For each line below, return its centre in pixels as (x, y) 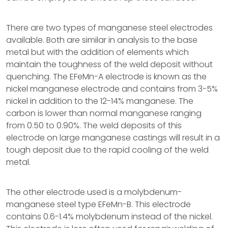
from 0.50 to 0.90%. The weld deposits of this (94, 125)
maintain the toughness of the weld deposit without (109, 64)
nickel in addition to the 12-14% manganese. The (100, 101)
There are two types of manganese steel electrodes (109, 28)
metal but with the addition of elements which (97, 52)
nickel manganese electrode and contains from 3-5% (112, 89)
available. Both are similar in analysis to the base (102, 40)
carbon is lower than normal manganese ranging (104, 113)
